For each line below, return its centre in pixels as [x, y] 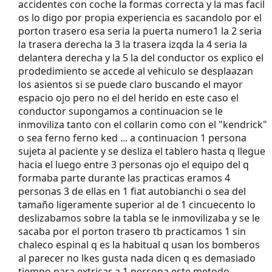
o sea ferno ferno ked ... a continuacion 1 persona [132, 138]
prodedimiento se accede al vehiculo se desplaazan [136, 71]
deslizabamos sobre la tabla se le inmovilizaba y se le [139, 218]
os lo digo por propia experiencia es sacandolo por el [140, 17]
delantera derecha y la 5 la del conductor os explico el [141, 57]
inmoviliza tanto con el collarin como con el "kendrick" [143, 124]
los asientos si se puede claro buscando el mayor [131, 84]
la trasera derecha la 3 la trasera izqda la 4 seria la [133, 44]
